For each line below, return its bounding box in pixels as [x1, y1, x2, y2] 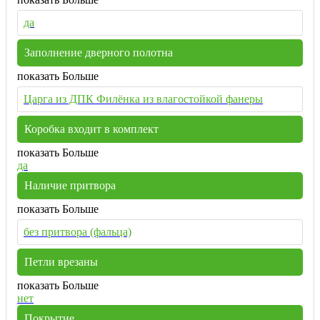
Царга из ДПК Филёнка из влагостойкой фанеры [24, 92, 263, 105]
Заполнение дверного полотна [24, 46, 173, 59]
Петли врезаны [24, 255, 98, 268]
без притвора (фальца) [24, 225, 131, 238]
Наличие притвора [24, 179, 116, 191]
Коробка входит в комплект [24, 122, 159, 135]
